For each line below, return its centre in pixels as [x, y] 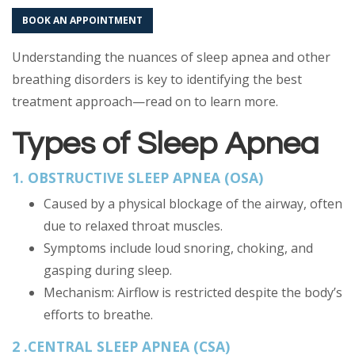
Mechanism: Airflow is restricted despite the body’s [193, 292]
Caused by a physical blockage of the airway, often [193, 204]
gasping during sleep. [109, 270]
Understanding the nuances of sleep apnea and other [171, 57]
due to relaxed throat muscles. [135, 226]
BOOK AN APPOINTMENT [82, 20]
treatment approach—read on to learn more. [145, 101]
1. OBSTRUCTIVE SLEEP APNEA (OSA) [139, 177]
